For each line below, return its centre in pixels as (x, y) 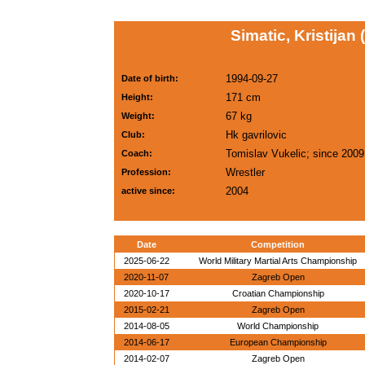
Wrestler (245, 172)
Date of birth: (150, 78)
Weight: (138, 116)
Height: (137, 97)
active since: (148, 191)
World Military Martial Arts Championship (278, 261)
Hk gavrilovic (256, 135)
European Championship (278, 342)
